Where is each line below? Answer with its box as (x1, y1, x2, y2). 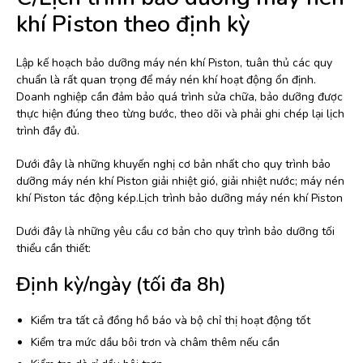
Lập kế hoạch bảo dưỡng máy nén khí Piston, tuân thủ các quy (16, 55, 332, 71)
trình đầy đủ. (16, 123, 79, 139)
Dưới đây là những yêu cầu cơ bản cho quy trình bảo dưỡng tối (16, 224, 335, 240)
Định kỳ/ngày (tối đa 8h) (16, 271, 226, 298)
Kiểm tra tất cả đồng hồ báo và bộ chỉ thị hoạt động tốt (31, 313, 310, 329)
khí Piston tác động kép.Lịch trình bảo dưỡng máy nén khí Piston (16, 190, 343, 207)
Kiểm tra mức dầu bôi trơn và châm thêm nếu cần (31, 335, 280, 351)
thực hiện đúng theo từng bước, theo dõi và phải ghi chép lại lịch (16, 106, 344, 122)
